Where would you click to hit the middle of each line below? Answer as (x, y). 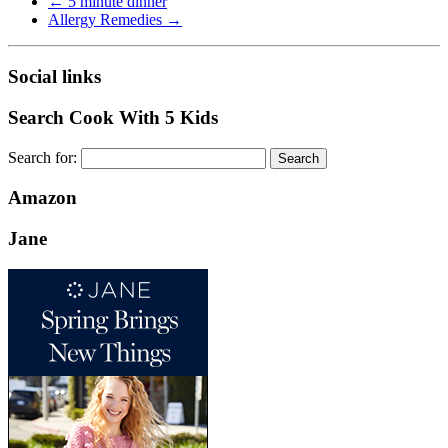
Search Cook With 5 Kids (113, 117)
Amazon (42, 198)
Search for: (42, 157)
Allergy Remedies (107, 20)
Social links (54, 77)
